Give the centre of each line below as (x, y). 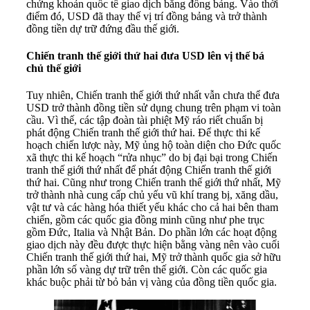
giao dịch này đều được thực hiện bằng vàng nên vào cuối (153, 245)
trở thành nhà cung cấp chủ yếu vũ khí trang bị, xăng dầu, (152, 195)
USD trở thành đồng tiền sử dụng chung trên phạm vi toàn (154, 108)
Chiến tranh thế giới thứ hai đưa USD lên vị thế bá (145, 55)
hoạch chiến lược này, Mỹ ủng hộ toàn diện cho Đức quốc (154, 145)
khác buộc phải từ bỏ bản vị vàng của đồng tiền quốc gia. (152, 282)
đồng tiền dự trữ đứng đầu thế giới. (103, 28)
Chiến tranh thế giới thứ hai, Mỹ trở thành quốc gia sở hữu (154, 257)
